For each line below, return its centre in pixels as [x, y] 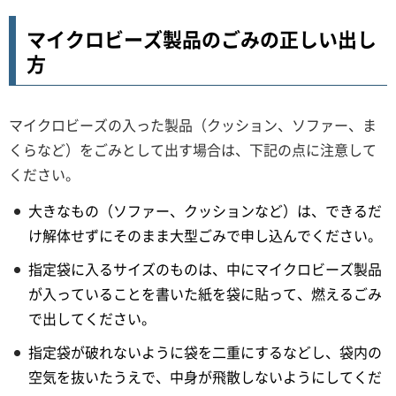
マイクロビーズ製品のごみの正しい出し [202, 38]
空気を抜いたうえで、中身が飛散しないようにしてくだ [205, 376]
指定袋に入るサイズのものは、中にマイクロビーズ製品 [205, 268]
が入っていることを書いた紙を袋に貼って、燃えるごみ [205, 293]
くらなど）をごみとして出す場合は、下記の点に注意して [193, 149]
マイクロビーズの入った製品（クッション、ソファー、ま [193, 124]
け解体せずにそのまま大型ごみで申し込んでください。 [205, 235]
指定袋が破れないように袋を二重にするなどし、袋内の [205, 351]
